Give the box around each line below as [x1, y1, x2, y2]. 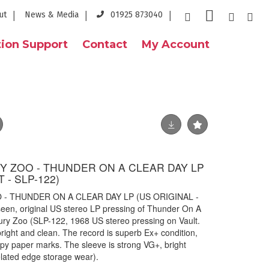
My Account [142, 38, 210, 51]
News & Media [25, 10, 79, 20]
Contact [82, 38, 127, 51]
